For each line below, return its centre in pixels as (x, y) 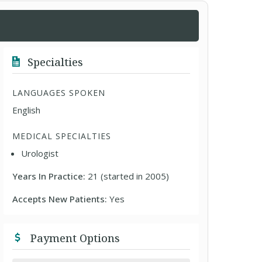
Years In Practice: (50, 176)
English (27, 110)
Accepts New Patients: (61, 199)
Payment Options (74, 238)
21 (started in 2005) (129, 176)
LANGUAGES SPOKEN (59, 93)
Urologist (40, 153)
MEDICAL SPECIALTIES (62, 136)
